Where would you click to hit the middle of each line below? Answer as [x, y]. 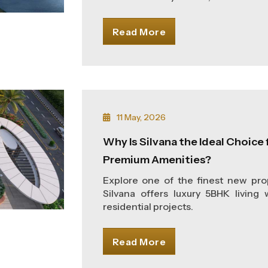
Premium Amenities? [157, 160]
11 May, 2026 [140, 117]
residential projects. [148, 206]
